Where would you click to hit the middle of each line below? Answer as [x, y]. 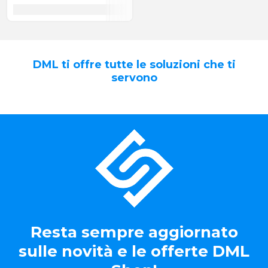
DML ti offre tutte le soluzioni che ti [134, 65]
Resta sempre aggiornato [134, 232]
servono [134, 78]
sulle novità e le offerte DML [134, 251]
